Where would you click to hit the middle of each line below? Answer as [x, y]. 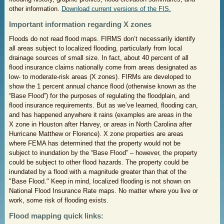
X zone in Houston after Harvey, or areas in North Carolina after [100, 124]
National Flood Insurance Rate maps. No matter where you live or [103, 191]
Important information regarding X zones [80, 24]
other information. [35, 9]
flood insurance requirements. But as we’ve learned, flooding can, [103, 105]
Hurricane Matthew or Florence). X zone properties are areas [96, 134]
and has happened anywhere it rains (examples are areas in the [100, 115]
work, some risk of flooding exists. [59, 200]
